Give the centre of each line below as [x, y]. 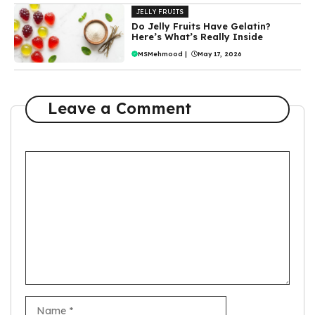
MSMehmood [161, 53]
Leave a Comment [119, 109]
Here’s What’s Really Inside [198, 36]
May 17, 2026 [220, 53]
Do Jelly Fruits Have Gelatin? [201, 26]
